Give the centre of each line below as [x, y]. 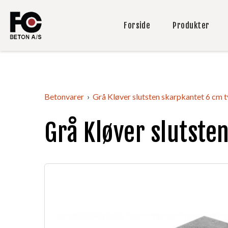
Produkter [191, 25]
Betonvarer [64, 96]
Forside [137, 25]
